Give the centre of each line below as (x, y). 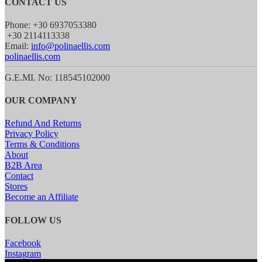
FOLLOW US (33, 220)
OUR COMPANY (41, 101)
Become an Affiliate (42, 197)
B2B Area (23, 166)
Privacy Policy (32, 134)
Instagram (23, 253)
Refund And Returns (43, 123)
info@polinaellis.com (70, 46)
